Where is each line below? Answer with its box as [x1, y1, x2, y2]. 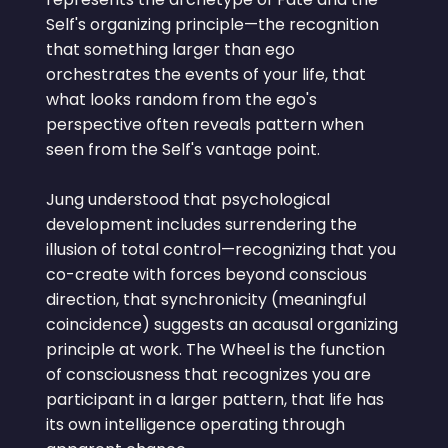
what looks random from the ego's [45, 87, 317, 111]
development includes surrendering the [45, 212, 357, 236]
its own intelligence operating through [45, 412, 345, 436]
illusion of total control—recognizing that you [45, 237, 396, 261]
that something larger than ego [45, 37, 295, 61]
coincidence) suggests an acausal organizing [45, 312, 398, 336]
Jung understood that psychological [45, 187, 330, 211]
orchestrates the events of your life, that [45, 62, 366, 86]
